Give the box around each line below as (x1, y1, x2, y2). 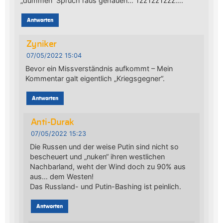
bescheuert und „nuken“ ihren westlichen (29, 152, 165, 161)
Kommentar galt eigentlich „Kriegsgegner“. (25, 74, 165, 83)
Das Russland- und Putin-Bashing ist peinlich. (29, 182, 181, 191)
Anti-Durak (30, 118, 74, 127)
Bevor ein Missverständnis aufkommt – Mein (25, 64, 173, 73)
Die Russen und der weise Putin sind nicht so (29, 142, 179, 151)
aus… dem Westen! (29, 172, 94, 181)
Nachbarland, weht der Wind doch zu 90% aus (29, 162, 186, 171)
